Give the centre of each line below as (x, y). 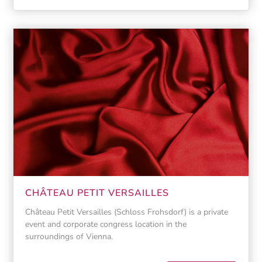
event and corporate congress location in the (106, 224)
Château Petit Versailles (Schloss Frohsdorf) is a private (126, 211)
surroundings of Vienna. (69, 236)
